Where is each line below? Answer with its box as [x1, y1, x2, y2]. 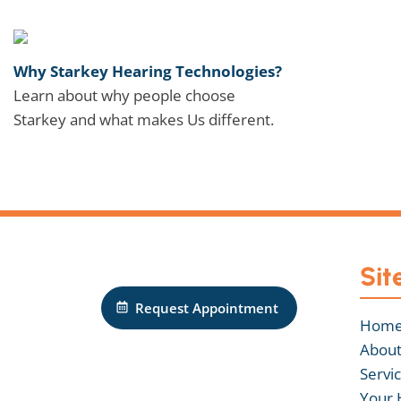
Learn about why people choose [13, 85, 235, 107]
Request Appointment [134, 298, 278, 317]
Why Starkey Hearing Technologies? [13, 61, 282, 82]
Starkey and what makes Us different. [13, 109, 274, 131]
